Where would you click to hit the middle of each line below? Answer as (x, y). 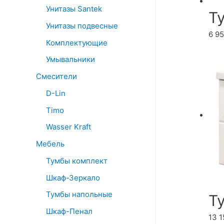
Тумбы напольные (79, 194)
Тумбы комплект (77, 160)
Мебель (50, 144)
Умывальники (70, 59)
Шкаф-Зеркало (73, 177)
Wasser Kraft (68, 127)
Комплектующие (77, 42)
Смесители (56, 76)
